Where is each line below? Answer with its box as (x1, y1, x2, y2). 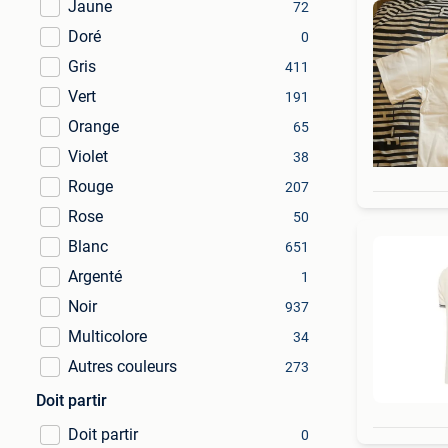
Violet (68, 147, 108, 166)
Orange (68, 117, 119, 136)
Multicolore (68, 327, 147, 346)
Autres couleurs (68, 357, 177, 376)
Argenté (68, 267, 122, 286)
